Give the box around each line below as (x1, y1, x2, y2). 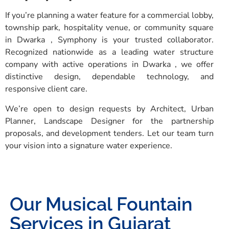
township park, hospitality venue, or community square (5, 22, 214, 34)
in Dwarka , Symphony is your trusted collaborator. (5, 34, 214, 46)
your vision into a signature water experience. (5, 140, 172, 151)
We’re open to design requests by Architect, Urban (5, 103, 214, 114)
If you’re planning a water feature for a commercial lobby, (5, 10, 214, 21)
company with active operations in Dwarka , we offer (5, 59, 214, 71)
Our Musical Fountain (9, 193, 192, 215)
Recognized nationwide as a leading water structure (5, 47, 214, 58)
